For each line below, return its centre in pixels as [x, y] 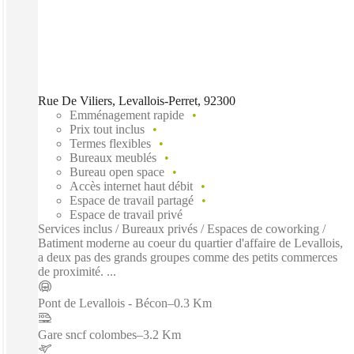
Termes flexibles [110, 143]
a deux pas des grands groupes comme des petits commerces [188, 257]
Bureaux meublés [113, 157]
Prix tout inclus [107, 129]
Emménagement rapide [127, 115]
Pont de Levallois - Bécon [103, 303]
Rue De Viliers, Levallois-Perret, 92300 [137, 100]
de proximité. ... [77, 271]
